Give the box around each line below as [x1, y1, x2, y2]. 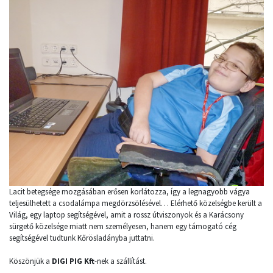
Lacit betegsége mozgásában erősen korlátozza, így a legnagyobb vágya [9, 186, 250, 197]
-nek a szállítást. [94, 255, 147, 266]
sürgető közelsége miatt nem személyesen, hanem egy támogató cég [9, 221, 236, 232]
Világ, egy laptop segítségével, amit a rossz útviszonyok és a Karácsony [9, 209, 244, 220]
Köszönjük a [9, 255, 52, 266]
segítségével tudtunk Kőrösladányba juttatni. [9, 232, 155, 243]
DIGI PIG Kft [52, 255, 94, 266]
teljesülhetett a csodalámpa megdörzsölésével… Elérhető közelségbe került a [9, 197, 262, 208]
